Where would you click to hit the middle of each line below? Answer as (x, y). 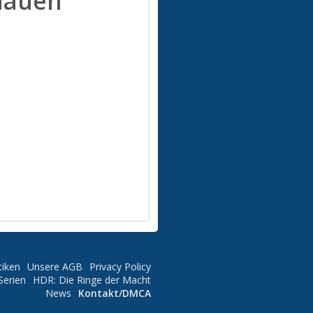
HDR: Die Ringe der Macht (92, 280)
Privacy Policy (120, 267)
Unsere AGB (55, 267)
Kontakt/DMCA (115, 293)
